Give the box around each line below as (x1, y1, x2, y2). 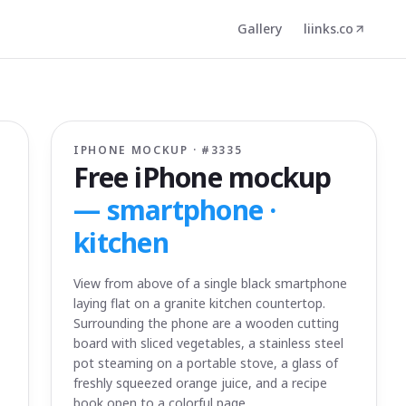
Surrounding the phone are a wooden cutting (73, 314, 339, 332)
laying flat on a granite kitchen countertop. (73, 295, 325, 312)
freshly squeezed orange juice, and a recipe (73, 374, 327, 391)
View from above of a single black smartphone (73, 275, 347, 292)
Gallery (237, 20, 282, 37)
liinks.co (304, 20, 353, 37)
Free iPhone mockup (73, 159, 332, 196)
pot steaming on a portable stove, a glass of (73, 354, 338, 372)
